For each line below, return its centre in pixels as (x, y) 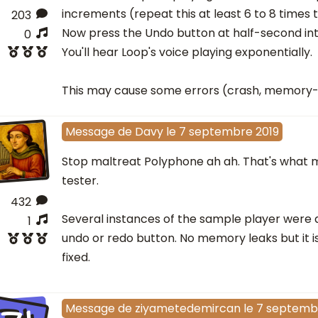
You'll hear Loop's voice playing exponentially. (187, 52)
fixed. (76, 257)
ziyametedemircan (187, 308)
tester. (80, 180)
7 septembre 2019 (229, 131)
